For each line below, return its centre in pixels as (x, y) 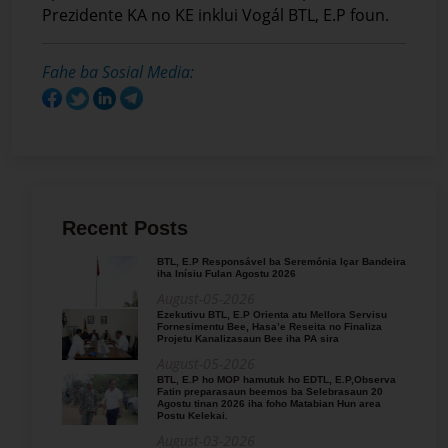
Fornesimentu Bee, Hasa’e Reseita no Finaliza (269, 326)
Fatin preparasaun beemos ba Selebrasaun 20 (270, 391)
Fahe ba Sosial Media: (118, 72)
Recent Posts (125, 227)
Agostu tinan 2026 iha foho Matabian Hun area (269, 403)
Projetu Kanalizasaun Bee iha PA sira (248, 338)
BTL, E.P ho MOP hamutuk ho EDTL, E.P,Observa (276, 379)
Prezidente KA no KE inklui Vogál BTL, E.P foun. (215, 15)
